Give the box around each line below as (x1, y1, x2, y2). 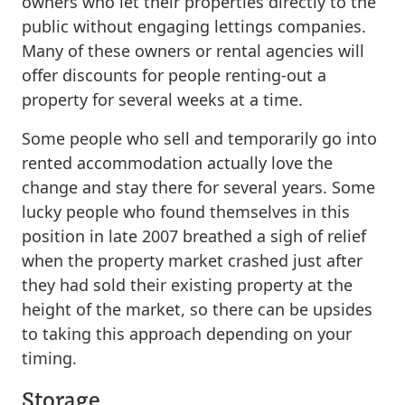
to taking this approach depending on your (22, 322, 352, 344)
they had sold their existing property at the (22, 273, 353, 296)
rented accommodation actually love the (22, 151, 333, 174)
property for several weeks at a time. (22, 88, 303, 110)
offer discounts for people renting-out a (22, 63, 326, 86)
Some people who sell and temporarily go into (22, 127, 377, 149)
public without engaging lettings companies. (22, 14, 366, 37)
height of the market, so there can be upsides (22, 297, 372, 320)
